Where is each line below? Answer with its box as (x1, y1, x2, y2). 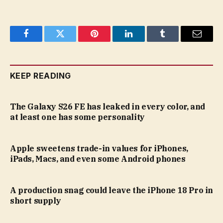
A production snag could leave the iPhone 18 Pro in (10, 185, 214, 195)
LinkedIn (127, 36, 161, 46)
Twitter (59, 36, 86, 46)
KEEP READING (10, 70, 71, 81)
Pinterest (94, 36, 125, 46)
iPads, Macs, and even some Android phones (10, 153, 186, 164)
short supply (10, 195, 61, 206)
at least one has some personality (10, 111, 145, 122)
